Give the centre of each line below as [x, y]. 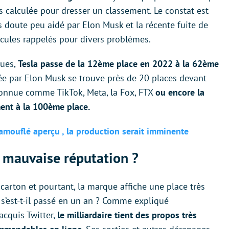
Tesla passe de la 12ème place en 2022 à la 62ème [118, 63]
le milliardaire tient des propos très [127, 215]
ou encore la [180, 92]
